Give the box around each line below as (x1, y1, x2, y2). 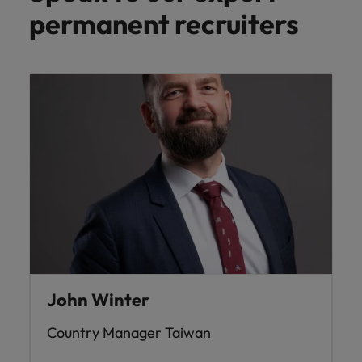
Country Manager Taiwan (47, 322, 211, 342)
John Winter (47, 288, 149, 311)
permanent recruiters (29, 6, 299, 41)
